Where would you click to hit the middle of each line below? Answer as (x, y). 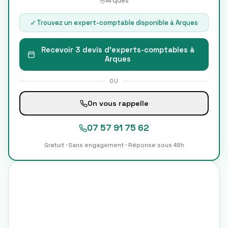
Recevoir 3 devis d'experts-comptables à (118, 50)
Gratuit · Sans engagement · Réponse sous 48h (114, 145)
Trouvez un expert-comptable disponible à (106, 23)
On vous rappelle (118, 103)
